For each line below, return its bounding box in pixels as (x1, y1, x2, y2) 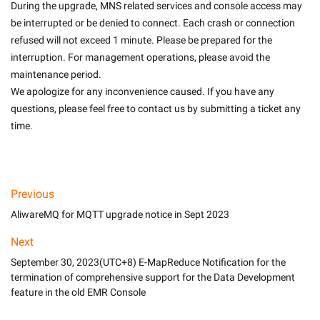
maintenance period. (11, 69, 101, 80)
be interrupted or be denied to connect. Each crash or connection (11, 17, 295, 29)
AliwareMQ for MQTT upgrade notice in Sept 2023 (11, 209, 229, 220)
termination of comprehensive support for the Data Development (11, 271, 295, 283)
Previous (11, 187, 54, 201)
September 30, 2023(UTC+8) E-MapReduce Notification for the (11, 256, 286, 268)
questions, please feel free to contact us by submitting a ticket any (11, 103, 301, 114)
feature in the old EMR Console (11, 286, 146, 298)
